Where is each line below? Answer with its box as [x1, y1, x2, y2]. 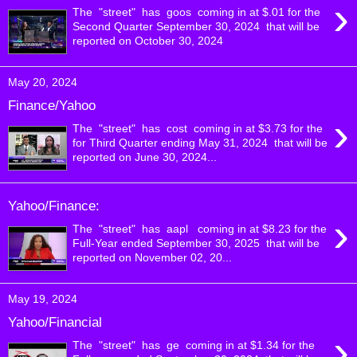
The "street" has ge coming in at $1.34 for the [73, 338, 316, 351]
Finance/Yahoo [8, 97, 96, 114]
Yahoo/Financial [8, 314, 102, 331]
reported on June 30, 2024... [73, 150, 218, 163]
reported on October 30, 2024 [73, 33, 224, 47]
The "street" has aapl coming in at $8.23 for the [73, 222, 328, 235]
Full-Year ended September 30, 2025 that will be [73, 236, 320, 249]
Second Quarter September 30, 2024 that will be [73, 19, 320, 33]
